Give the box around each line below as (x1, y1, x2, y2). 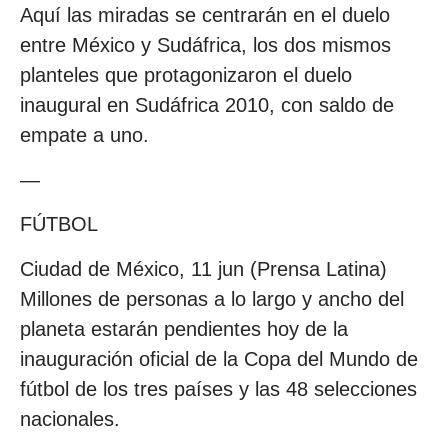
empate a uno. (20, 124, 149, 147)
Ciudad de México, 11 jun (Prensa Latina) (20, 257, 387, 280)
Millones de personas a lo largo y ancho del (20, 287, 404, 310)
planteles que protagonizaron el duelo (20, 64, 352, 87)
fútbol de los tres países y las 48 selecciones (20, 377, 417, 400)
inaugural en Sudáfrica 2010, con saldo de (20, 94, 394, 117)
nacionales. (20, 407, 120, 430)
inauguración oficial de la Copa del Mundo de (20, 347, 418, 370)
